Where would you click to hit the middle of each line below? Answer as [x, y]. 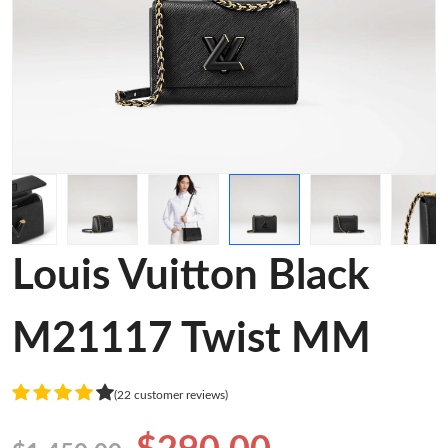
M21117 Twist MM [191, 339]
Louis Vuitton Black [190, 276]
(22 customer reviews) [171, 394]
